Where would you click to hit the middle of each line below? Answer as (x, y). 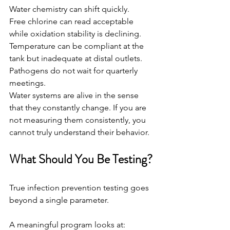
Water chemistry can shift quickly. (69, 9)
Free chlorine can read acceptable (72, 21)
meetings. (27, 83)
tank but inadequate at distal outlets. (76, 58)
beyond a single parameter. (59, 200)
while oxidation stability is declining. (75, 34)
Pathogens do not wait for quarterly (74, 71)
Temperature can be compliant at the (78, 46)
